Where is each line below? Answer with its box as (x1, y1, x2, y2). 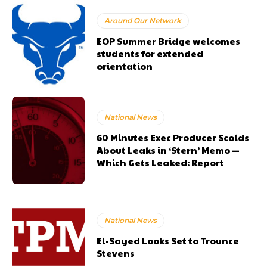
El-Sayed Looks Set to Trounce (97, 234, 240, 247)
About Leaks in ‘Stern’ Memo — (97, 144, 240, 157)
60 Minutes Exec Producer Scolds (97, 131, 250, 144)
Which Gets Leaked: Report (97, 156, 225, 169)
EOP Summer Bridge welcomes (97, 35, 241, 48)
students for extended (97, 47, 204, 60)
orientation (97, 60, 153, 73)
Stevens (97, 246, 135, 259)
